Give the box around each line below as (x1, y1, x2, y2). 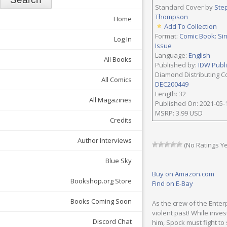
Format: (155, 31, 179, 41)
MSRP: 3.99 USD (155, 108, 203, 118)
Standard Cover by (155, 3, 214, 12)
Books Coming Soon (70, 197, 132, 206)
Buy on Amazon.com (152, 169, 214, 178)
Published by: (155, 60, 198, 69)
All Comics (101, 75, 132, 85)
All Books (104, 55, 132, 64)
